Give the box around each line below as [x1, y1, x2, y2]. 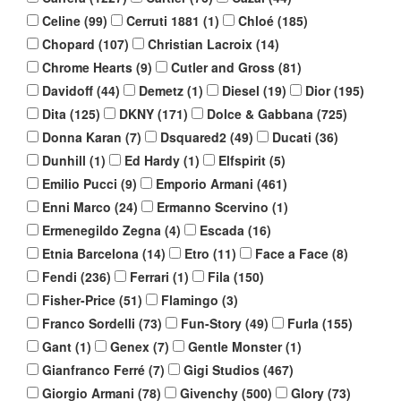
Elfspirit [218, 151, 266, 170]
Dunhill [42, 151, 86, 170]
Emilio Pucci [42, 175, 117, 193]
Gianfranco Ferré [42, 361, 145, 380]
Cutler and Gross [171, 58, 275, 77]
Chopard [42, 35, 95, 54]
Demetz [139, 81, 183, 100]
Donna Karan [42, 128, 122, 147]
